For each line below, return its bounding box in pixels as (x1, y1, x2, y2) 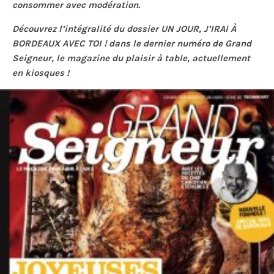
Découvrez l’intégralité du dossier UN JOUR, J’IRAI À (12, 23, 236, 34)
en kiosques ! (12, 67, 72, 78)
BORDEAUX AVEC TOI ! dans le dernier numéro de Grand (12, 37, 251, 49)
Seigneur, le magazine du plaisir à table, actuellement (12, 52, 250, 64)
